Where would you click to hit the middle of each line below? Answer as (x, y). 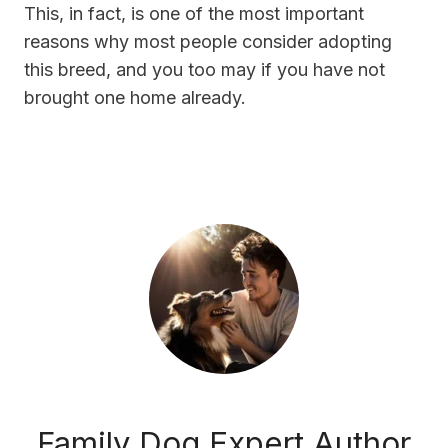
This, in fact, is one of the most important (194, 14)
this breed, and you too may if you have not (204, 70)
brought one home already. (137, 98)
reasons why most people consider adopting (208, 42)
